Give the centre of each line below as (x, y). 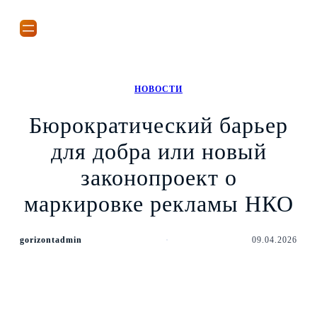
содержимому (42, 38)
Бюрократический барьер (158, 125)
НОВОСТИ (158, 89)
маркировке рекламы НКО (158, 203)
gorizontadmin (51, 240)
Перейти (28, 11)
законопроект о (158, 177)
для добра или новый (158, 151)
